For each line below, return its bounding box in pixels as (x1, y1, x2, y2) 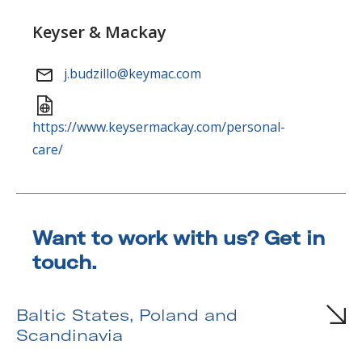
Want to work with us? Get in (32, 226, 325, 250)
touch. (32, 250, 97, 275)
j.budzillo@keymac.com (61, 65, 201, 83)
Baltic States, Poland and (16, 305, 238, 326)
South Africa (38, 283, 113, 299)
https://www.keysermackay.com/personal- (32, 118, 285, 137)
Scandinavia (16, 325, 123, 346)
